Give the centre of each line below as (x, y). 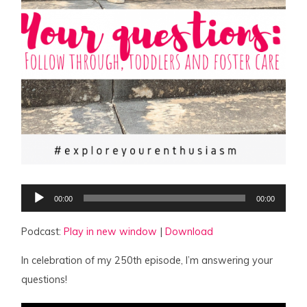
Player (35, 202)
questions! (45, 280)
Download (189, 231)
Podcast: (43, 231)
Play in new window (111, 231)
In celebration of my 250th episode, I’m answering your (147, 261)
